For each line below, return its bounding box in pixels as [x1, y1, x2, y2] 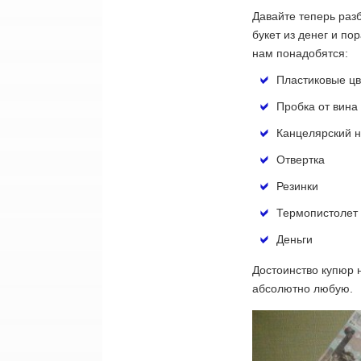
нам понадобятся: [252, 46, 348, 60]
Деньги [276, 232, 313, 246]
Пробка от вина [276, 99, 358, 113]
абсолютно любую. [252, 281, 353, 295]
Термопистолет [276, 205, 358, 219]
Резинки [276, 179, 318, 193]
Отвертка [276, 152, 325, 166]
